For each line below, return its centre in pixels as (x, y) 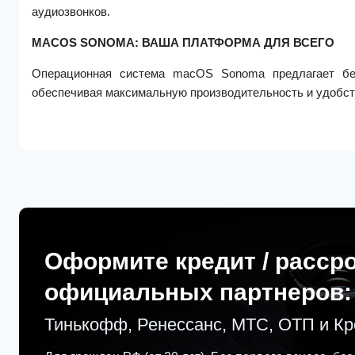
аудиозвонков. (71, 11)
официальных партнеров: (198, 292)
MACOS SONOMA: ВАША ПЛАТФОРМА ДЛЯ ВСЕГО (183, 42)
